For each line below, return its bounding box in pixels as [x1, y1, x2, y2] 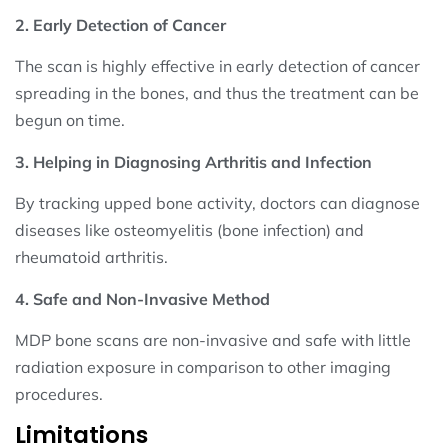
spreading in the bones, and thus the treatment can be [15, 83, 419, 104]
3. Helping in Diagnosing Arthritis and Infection [15, 151, 372, 172]
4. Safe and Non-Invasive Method [15, 288, 270, 309]
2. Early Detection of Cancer [15, 15, 226, 36]
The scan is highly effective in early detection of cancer [15, 56, 420, 77]
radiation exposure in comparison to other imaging [15, 357, 391, 378]
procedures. [15, 384, 103, 405]
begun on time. [15, 110, 125, 131]
